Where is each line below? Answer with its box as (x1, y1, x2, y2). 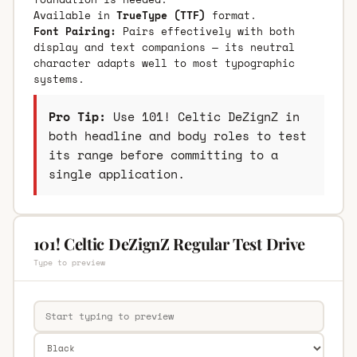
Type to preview (33, 256, 105, 269)
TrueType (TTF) (116, 6, 206, 23)
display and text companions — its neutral (33, 38, 295, 55)
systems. (33, 70, 84, 87)
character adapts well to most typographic (33, 54, 295, 71)
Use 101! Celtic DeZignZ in (105, 107, 300, 125)
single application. (48, 164, 185, 182)
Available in (33, 6, 116, 23)
